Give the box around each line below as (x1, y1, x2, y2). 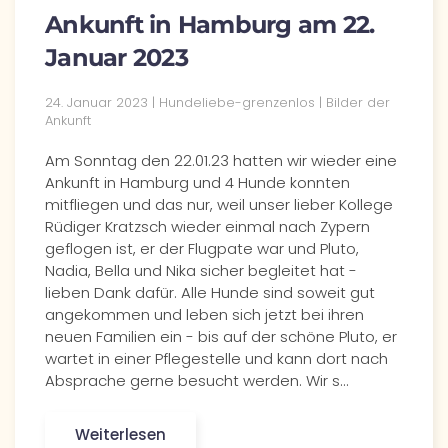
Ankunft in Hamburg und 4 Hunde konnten (45, 172, 350, 193)
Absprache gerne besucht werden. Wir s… (45, 370, 348, 391)
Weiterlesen (75, 424, 166, 445)
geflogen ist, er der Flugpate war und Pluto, (45, 238, 359, 259)
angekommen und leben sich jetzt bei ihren (45, 304, 364, 325)
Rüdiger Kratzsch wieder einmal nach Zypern (45, 216, 370, 237)
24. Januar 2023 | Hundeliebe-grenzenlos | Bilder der (45, 93, 390, 112)
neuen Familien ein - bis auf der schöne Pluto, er (45, 326, 397, 347)
